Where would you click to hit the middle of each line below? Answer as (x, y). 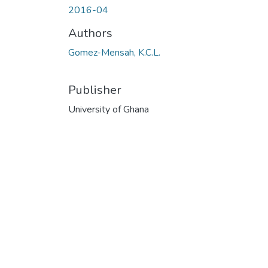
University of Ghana (109, 109)
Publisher (95, 90)
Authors (90, 33)
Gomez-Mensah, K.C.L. (114, 52)
